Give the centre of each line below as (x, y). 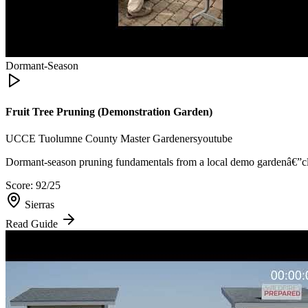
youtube (215, 139)
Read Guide (33, 224)
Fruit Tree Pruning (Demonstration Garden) (109, 112)
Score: (21, 186)
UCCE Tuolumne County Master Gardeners (101, 139)
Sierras (40, 205)
